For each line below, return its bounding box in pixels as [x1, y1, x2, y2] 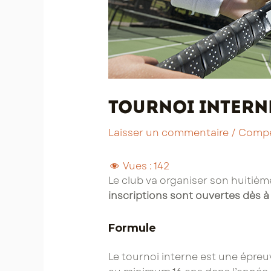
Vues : [122, 159, 152, 174]
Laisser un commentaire [108, 126, 229, 140]
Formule [108, 221, 156, 235]
